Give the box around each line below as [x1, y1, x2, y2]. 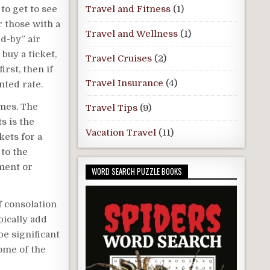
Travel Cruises [85, 53, 152, 64]
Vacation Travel [85, 127, 156, 138]
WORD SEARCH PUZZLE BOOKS [91, 165, 182, 177]
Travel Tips [85, 102, 137, 113]
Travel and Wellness [85, 28, 178, 39]
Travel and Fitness [85, 4, 171, 14]
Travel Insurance [85, 78, 163, 89]
